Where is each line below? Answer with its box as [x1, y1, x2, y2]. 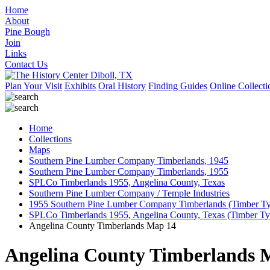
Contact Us [5, 59, 48, 69]
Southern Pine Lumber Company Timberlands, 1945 [29, 155, 228, 166]
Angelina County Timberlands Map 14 [29, 221, 176, 231]
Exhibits [64, 81, 96, 91]
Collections [29, 134, 72, 144]
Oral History [98, 81, 146, 91]
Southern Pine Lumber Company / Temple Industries [29, 188, 230, 198]
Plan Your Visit [5, 81, 62, 91]
